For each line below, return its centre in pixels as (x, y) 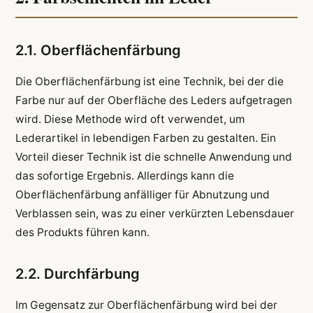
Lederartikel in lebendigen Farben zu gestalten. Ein (145, 138)
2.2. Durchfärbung (77, 274)
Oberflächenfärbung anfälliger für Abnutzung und (142, 195)
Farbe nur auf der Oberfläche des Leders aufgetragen (153, 101)
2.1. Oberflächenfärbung (98, 51)
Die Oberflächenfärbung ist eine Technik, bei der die (149, 82)
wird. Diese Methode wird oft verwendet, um (130, 119)
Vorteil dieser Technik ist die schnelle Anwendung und (153, 157)
